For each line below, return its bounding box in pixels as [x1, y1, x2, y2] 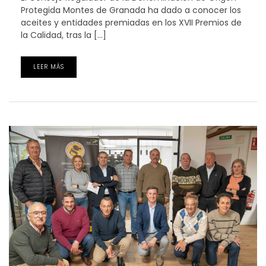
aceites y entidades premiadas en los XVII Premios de [21, 17, 242, 29]
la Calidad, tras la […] [21, 29, 106, 42]
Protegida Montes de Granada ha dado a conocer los [21, 4, 241, 17]
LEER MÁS [33, 62, 64, 72]
